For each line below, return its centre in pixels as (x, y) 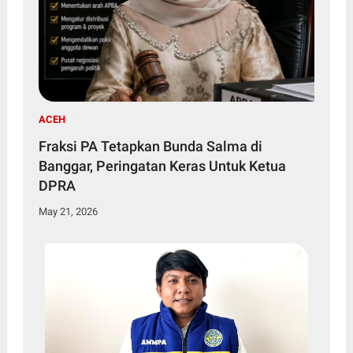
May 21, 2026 (68, 212)
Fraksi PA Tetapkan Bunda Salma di (150, 147)
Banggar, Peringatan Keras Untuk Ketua (162, 166)
